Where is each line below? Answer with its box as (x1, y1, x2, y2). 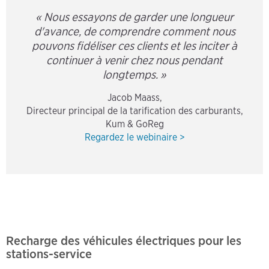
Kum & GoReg (105, 118, 164, 130)
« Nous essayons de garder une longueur (35, 10, 234, 25)
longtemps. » (103, 68, 166, 82)
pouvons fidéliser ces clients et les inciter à (32, 39, 237, 53)
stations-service (6, 246, 92, 262)
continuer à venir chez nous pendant (46, 53, 223, 68)
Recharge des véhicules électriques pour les (6, 233, 241, 249)
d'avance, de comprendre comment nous (34, 25, 235, 39)
